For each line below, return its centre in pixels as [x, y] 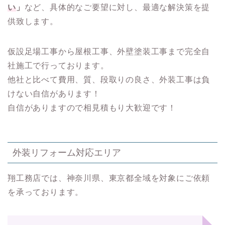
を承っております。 [46, 192]
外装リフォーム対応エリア [67, 152]
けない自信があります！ [54, 93]
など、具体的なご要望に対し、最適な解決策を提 [117, 7]
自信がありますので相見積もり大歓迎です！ [92, 107]
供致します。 [33, 21]
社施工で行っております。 [58, 65]
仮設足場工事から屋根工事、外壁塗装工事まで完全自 [109, 51]
